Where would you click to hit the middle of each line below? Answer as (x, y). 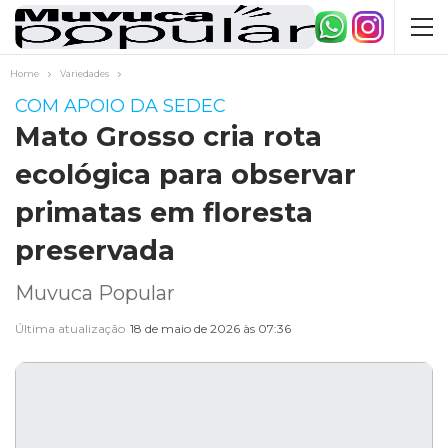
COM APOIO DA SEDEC (120, 106)
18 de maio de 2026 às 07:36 (210, 328)
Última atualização (71, 328)
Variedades (84, 73)
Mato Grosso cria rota (168, 136)
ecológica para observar (185, 174)
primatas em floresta (164, 212)
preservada (95, 250)
